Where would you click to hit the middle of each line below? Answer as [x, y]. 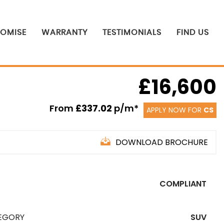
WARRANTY [64, 32]
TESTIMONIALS [132, 32]
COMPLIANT [183, 184]
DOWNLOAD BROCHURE [162, 142]
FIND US [193, 32]
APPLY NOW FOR [175, 110]
